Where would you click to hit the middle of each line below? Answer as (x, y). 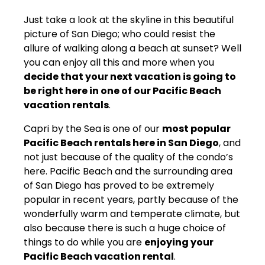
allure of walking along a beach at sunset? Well (132, 48)
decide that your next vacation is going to (130, 76)
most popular (196, 128)
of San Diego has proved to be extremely (119, 185)
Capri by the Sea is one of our (93, 128)
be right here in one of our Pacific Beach (122, 91)
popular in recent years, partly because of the (131, 199)
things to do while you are (84, 242)
